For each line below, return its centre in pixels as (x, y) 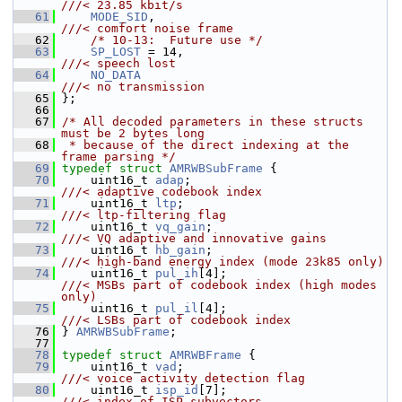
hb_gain (180, 250)
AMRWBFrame (205, 355)
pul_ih (177, 273)
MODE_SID (119, 17)
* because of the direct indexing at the (205, 145)
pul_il (177, 308)
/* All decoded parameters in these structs (213, 122)
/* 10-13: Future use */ (177, 40)
